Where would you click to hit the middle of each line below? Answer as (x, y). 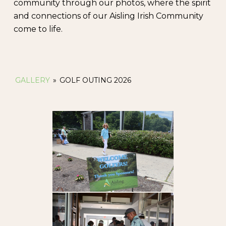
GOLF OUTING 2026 (95, 80)
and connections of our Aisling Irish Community (109, 16)
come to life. (38, 29)
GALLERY (32, 80)
